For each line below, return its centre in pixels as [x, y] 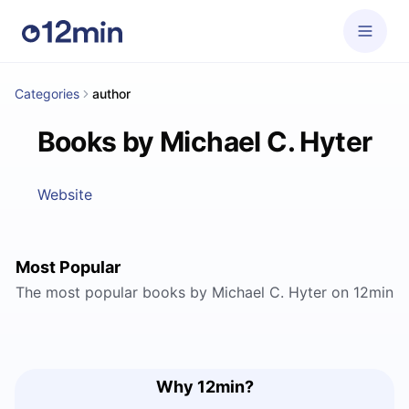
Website [64, 194]
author [111, 94]
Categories [47, 94]
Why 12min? [204, 387]
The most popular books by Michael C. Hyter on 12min [204, 292]
